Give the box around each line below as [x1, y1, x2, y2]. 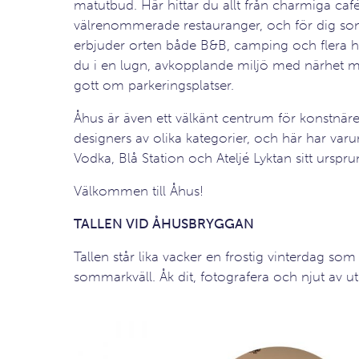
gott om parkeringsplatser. [73, 77, 234, 93]
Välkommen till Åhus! [73, 183, 204, 199]
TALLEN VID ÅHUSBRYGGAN [73, 216, 254, 232]
